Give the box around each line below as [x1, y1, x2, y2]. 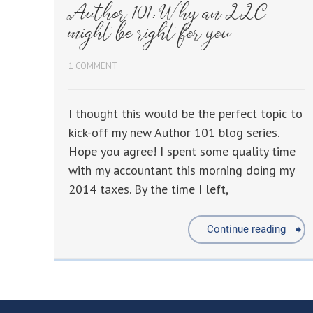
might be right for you [68, 19, 231, 52]
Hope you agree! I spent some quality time [68, 143, 296, 160]
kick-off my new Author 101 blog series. [68, 124, 279, 141]
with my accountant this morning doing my [68, 162, 294, 179]
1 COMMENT [68, 60, 118, 73]
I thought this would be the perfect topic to [68, 105, 303, 122]
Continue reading [206, 223, 286, 236]
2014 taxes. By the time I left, [68, 181, 228, 198]
